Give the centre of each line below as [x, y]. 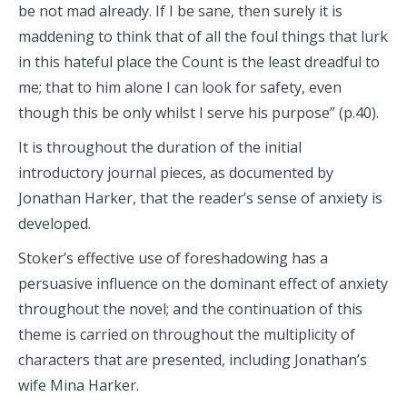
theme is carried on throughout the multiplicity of [187, 334]
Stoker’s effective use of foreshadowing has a [173, 258]
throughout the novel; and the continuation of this [190, 309]
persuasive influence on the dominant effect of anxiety [203, 283]
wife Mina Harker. [79, 385]
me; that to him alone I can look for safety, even [180, 87]
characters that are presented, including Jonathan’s [193, 360]
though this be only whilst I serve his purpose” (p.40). [199, 113]
